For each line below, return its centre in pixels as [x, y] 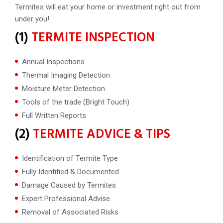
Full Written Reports [54, 116]
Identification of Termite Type [70, 159]
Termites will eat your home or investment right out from [108, 7]
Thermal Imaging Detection [66, 75]
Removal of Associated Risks [70, 212]
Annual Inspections [53, 62]
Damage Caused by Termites [69, 185]
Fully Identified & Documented [70, 172]
